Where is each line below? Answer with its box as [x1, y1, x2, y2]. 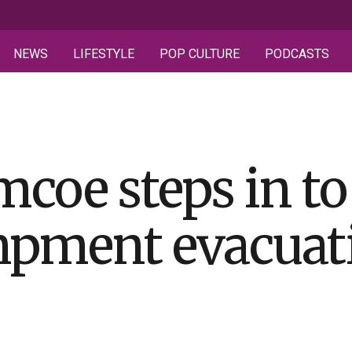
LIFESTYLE [73, 46, 134, 61]
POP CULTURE [159, 46, 240, 61]
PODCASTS [265, 46, 329, 61]
